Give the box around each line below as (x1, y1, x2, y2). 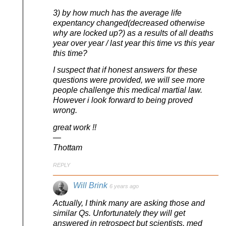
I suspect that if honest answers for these (53, 66, 197, 75)
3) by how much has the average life (53, 8, 182, 17)
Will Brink (73, 181, 107, 190)
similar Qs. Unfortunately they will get (53, 209, 185, 218)
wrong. (53, 106, 77, 115)
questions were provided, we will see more (53, 76, 205, 85)
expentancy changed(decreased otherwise (53, 18, 205, 27)
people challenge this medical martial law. (53, 86, 202, 95)
